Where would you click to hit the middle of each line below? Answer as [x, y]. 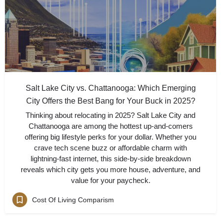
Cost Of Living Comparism [73, 200]
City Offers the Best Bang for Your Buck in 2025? [110, 101]
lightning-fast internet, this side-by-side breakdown [110, 159]
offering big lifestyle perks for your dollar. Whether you [110, 137]
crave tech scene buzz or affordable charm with [110, 148]
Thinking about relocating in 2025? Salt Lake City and [110, 115]
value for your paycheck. [110, 180]
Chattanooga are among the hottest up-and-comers [110, 126]
